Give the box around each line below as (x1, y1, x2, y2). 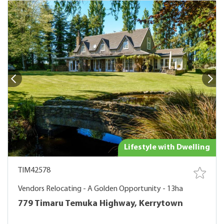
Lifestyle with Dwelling (124, 143, 210, 151)
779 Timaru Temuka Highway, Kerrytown (18, 199, 183, 208)
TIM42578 (18, 166, 50, 174)
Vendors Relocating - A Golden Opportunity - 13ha (18, 185, 183, 193)
